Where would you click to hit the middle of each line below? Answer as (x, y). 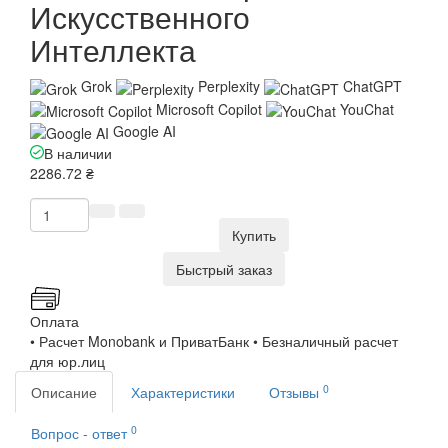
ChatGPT (372, 86)
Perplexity (229, 86)
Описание (64, 392)
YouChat (367, 108)
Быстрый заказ (224, 269)
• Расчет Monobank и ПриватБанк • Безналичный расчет (214, 341)
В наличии (78, 153)
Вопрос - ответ (81, 433)
